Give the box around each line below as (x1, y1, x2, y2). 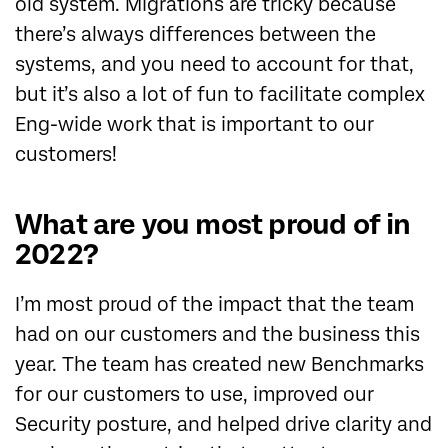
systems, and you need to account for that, (15, 53, 414, 77)
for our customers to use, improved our (15, 383, 374, 407)
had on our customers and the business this (15, 323, 420, 347)
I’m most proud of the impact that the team (15, 293, 414, 317)
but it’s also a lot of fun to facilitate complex (15, 83, 425, 107)
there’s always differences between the (15, 23, 376, 47)
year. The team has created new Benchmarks (15, 353, 424, 377)
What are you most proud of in (15, 208, 411, 242)
